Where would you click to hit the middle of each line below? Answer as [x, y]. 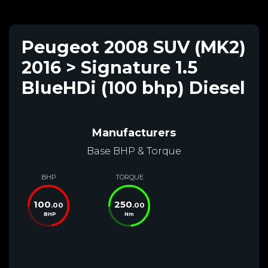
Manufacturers [134, 133]
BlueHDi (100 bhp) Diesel [133, 87]
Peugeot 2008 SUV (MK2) [134, 47]
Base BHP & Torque [134, 151]
